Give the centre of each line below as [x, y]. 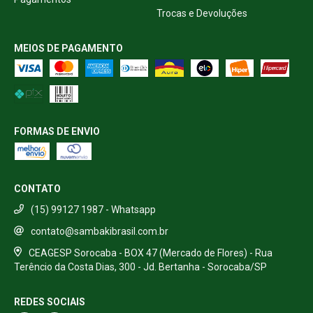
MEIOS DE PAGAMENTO [68, 48]
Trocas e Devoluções [202, 13]
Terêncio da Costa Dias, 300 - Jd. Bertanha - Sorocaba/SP [140, 267]
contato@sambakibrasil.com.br [100, 231]
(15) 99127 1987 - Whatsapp [93, 210]
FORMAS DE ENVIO [57, 131]
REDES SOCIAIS [50, 302]
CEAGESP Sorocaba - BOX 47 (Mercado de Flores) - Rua [150, 253]
